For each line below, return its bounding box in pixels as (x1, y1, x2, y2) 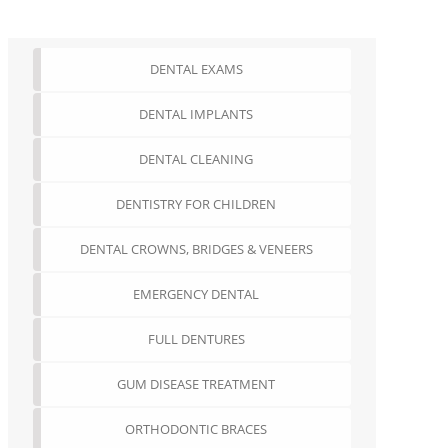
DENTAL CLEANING (139, 150, 253, 168)
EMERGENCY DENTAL (133, 285, 259, 303)
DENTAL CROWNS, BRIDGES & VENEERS (79, 240, 313, 258)
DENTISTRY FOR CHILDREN (116, 195, 276, 213)
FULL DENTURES (147, 330, 245, 348)
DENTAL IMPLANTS (139, 105, 253, 123)
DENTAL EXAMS (149, 60, 243, 78)
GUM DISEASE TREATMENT (117, 375, 275, 393)
